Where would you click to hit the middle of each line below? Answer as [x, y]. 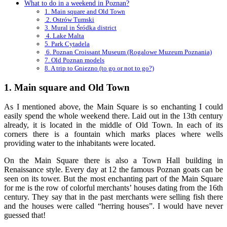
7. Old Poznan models [74, 60]
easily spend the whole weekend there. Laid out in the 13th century [113, 116]
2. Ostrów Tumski [69, 19]
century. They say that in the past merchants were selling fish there [113, 197]
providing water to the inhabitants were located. [80, 143]
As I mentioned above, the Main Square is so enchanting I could [113, 107]
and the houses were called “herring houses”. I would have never [113, 206]
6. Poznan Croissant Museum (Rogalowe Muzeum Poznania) [128, 52]
